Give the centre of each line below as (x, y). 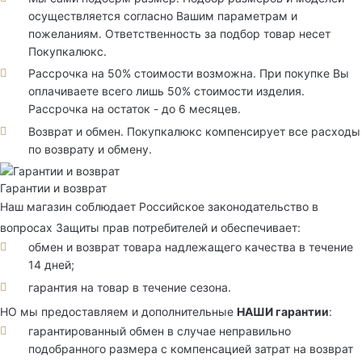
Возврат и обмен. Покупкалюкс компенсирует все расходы (194, 131)
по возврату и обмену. (90, 149)
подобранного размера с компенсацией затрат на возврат (191, 348)
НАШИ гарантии (283, 311)
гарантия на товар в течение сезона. (130, 287)
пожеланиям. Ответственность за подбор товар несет (179, 33)
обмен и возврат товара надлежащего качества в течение (191, 247)
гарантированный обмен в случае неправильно (160, 330)
